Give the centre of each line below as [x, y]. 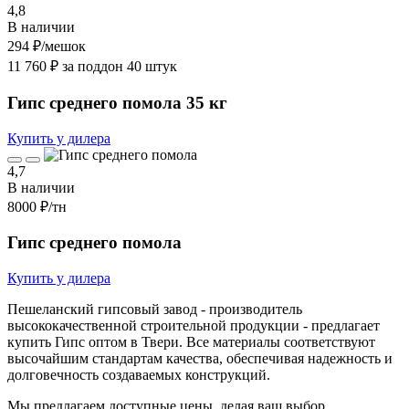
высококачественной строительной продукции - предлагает [194, 325]
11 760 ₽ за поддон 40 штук [92, 67]
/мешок [63, 47]
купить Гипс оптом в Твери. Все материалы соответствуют [191, 342]
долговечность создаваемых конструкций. [139, 375]
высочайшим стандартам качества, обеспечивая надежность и [200, 358]
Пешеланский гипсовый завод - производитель [155, 309]
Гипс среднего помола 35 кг [117, 102]
